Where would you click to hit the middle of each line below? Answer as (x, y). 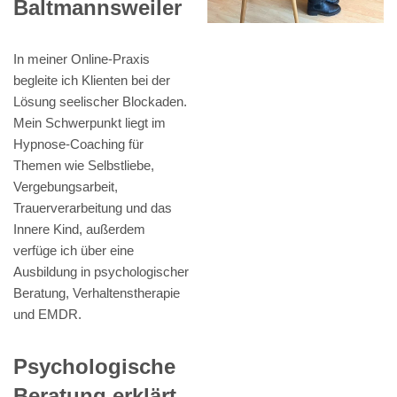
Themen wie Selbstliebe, (84, 166)
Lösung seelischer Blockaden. (100, 102)
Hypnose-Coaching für (78, 144)
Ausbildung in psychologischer (101, 272)
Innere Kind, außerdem (79, 230)
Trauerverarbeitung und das (93, 208)
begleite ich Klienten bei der (92, 81)
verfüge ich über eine (74, 251)
